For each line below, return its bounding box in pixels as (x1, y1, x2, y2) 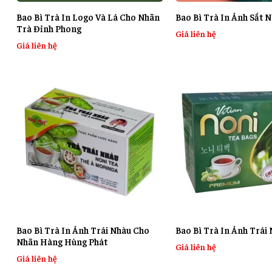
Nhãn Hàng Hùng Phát (16, 236, 107, 248)
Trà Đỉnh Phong (16, 22, 81, 35)
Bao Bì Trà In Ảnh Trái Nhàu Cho (16, 224, 149, 236)
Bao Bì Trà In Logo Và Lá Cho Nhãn (16, 11, 160, 23)
